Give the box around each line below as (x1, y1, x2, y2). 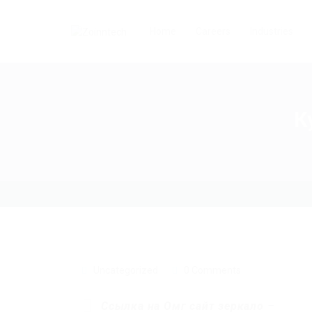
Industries (250, 26, 293, 37)
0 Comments (184, 265, 241, 276)
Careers (196, 26, 231, 37)
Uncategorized (93, 265, 158, 276)
